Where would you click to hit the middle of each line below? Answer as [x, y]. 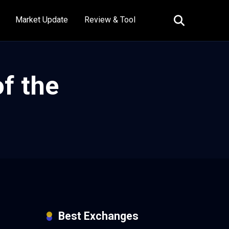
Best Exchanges [98, 216]
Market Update [42, 20]
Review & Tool [110, 20]
